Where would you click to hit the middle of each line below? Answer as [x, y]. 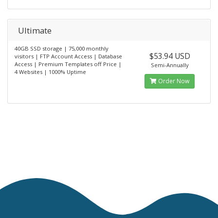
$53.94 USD [170, 56]
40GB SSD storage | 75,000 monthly [62, 48]
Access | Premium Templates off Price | [68, 64]
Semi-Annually [170, 65]
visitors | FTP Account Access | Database [68, 56]
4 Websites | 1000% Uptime [50, 72]
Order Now [173, 81]
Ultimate [35, 30]
